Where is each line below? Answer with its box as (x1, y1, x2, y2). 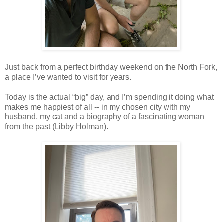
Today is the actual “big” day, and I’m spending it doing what (5, 93, 214, 102)
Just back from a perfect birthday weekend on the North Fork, (5, 63, 217, 72)
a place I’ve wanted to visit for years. (5, 73, 131, 82)
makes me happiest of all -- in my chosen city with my (5, 103, 190, 111)
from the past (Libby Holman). (5, 122, 110, 131)
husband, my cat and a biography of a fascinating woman (5, 112, 204, 121)
